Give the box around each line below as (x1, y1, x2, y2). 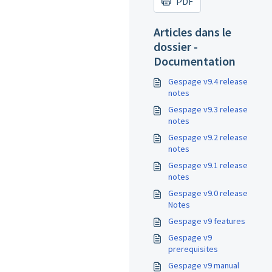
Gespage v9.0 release (168, 188, 248, 199)
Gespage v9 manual (168, 260, 239, 271)
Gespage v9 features (168, 216, 245, 226)
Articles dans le (154, 24, 231, 39)
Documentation (154, 53, 236, 69)
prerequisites (168, 243, 218, 254)
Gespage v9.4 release (168, 76, 248, 87)
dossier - (154, 39, 198, 54)
